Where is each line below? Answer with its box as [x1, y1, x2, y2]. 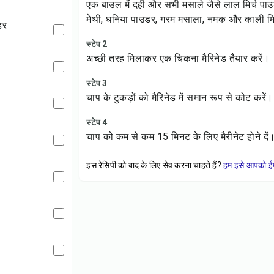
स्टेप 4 [86, 117, 108, 127]
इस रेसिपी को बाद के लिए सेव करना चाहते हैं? [86, 160, 221, 170]
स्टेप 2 [86, 39, 108, 49]
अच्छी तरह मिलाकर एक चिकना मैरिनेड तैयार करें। [86, 53, 270, 64]
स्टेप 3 [86, 78, 108, 88]
